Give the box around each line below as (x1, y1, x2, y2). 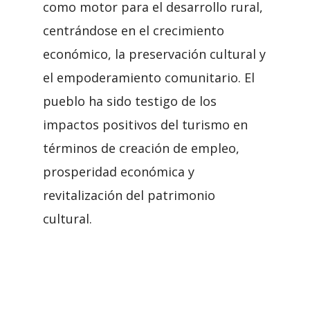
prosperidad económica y (43, 163, 194, 180)
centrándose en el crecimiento (43, 22, 224, 39)
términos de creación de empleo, (43, 140, 239, 156)
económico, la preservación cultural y (43, 46, 266, 62)
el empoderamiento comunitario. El (43, 69, 255, 86)
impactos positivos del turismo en (43, 116, 248, 133)
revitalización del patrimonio (43, 187, 215, 203)
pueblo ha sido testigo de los (43, 93, 217, 109)
